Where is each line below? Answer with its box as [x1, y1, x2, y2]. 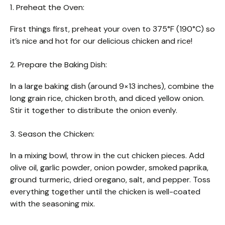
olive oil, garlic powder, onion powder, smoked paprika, [10, 162, 208, 173]
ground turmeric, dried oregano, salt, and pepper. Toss [10, 174, 210, 185]
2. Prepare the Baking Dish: [10, 59, 107, 70]
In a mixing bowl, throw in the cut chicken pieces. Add [10, 150, 204, 161]
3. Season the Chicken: [10, 129, 94, 140]
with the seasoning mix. [10, 198, 95, 209]
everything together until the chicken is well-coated [10, 186, 200, 197]
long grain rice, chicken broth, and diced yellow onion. [10, 93, 204, 104]
